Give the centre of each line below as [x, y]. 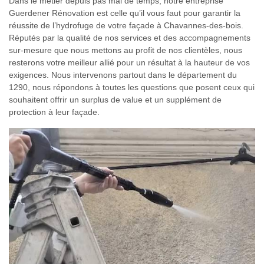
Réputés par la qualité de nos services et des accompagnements [130, 38]
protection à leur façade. [54, 112]
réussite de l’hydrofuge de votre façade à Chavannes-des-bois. [126, 25]
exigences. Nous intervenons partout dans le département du [123, 75]
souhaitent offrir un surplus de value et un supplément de [115, 100]
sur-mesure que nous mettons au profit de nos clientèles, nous [126, 50]
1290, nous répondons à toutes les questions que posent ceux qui [132, 87]
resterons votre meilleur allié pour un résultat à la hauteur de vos [129, 62]
